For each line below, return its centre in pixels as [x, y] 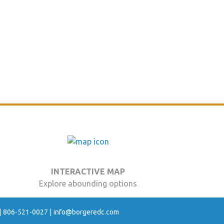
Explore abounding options [88, 183]
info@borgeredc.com [86, 212]
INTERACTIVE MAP [88, 171]
